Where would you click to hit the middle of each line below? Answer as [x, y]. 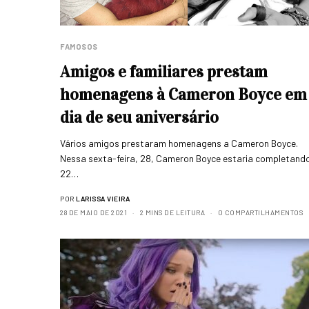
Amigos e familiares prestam [164, 72]
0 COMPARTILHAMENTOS [260, 213]
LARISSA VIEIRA [103, 199]
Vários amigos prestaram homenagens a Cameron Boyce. [179, 143]
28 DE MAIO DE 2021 [93, 213]
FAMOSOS [79, 47]
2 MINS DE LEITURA [172, 213]
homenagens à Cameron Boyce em [183, 95]
